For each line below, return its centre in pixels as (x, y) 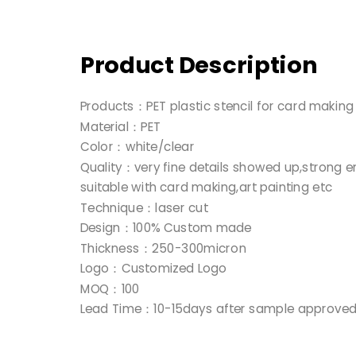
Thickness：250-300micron (163, 248)
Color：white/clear (137, 146)
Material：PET (120, 126)
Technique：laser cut (144, 207)
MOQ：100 (110, 288)
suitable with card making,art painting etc (206, 187)
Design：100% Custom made (166, 227)
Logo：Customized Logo (153, 268)
